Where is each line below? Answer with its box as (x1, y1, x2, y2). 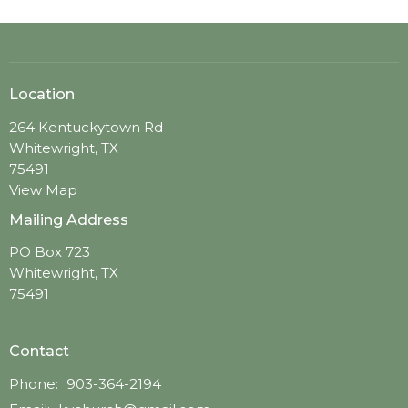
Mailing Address (9, 210, 128, 229)
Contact (9, 342, 69, 361)
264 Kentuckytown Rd (9, 117, 163, 136)
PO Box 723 (9, 243, 90, 261)
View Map (9, 180, 77, 199)
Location (9, 86, 75, 104)
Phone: (9, 374, 62, 393)
